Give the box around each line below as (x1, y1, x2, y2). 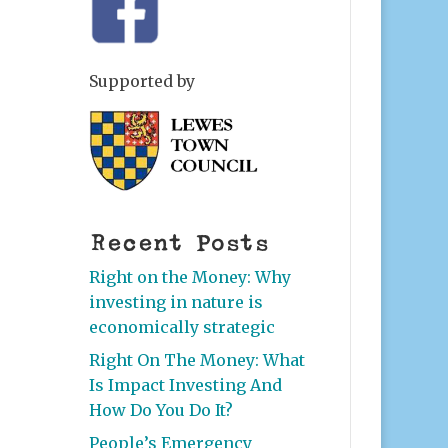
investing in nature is (89, 291, 264, 312)
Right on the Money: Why (89, 266, 292, 287)
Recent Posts (89, 226, 271, 259)
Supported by (89, 71, 196, 92)
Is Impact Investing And (89, 374, 283, 395)
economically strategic (89, 316, 276, 337)
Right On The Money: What (89, 349, 306, 370)
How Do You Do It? (89, 399, 234, 420)
